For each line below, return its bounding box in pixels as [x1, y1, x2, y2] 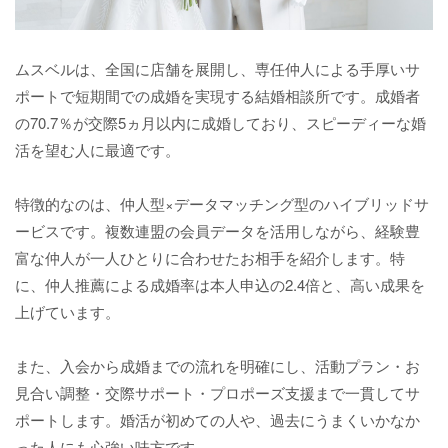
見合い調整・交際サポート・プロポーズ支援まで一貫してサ [15, 381, 420, 403]
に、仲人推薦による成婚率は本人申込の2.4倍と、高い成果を [15, 273, 425, 295]
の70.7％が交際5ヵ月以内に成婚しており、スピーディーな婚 [15, 111, 426, 133]
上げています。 [15, 300, 120, 322]
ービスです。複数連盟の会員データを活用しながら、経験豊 [15, 219, 420, 241]
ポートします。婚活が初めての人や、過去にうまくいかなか [15, 408, 420, 430]
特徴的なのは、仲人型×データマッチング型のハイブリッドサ [15, 192, 429, 214]
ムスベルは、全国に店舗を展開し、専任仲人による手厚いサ [15, 57, 420, 79]
